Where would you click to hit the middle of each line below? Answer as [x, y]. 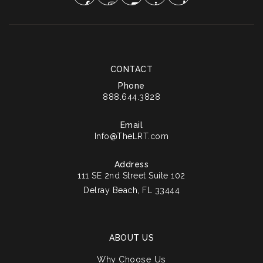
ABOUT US [131, 238]
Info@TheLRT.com [131, 136]
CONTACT [131, 69]
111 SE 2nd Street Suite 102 [131, 176]
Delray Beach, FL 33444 [131, 190]
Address [131, 164]
